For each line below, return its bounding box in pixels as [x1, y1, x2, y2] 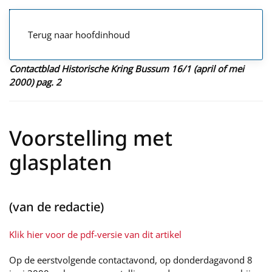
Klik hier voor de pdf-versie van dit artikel [9, 228, 182, 240]
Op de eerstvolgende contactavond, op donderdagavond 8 [9, 254, 253, 266]
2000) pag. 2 [9, 76, 61, 88]
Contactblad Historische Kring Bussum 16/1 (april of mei [9, 63, 244, 75]
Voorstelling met [9, 124, 172, 152]
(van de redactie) [9, 199, 104, 215]
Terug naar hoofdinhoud [28, 29, 130, 41]
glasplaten [9, 148, 112, 176]
